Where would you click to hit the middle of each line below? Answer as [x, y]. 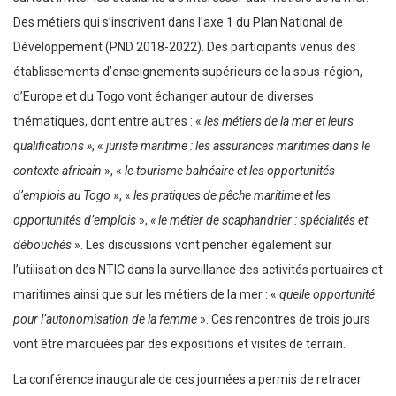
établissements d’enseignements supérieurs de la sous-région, [188, 72]
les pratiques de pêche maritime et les [232, 196]
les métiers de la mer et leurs [279, 122]
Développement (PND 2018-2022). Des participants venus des [185, 47]
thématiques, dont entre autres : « [109, 122]
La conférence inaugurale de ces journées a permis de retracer [187, 380]
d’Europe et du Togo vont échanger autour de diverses [164, 97]
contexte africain [57, 171]
